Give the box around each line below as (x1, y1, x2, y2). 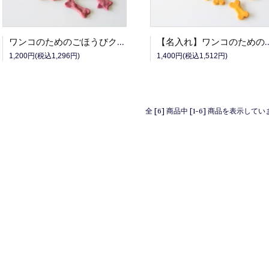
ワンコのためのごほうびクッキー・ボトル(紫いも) (117, 36, 124, 47)
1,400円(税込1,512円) (157, 52, 228, 60)
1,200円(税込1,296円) (9, 52, 80, 60)
